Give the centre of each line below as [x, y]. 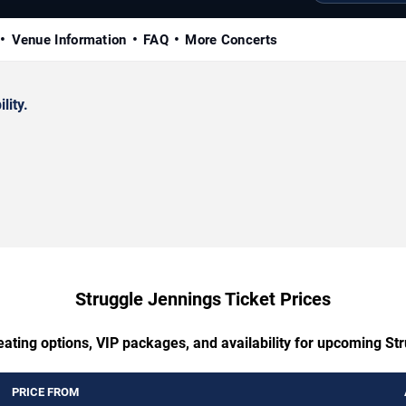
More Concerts [232, 39]
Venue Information [69, 39]
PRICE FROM [45, 391]
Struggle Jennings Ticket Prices [203, 299]
